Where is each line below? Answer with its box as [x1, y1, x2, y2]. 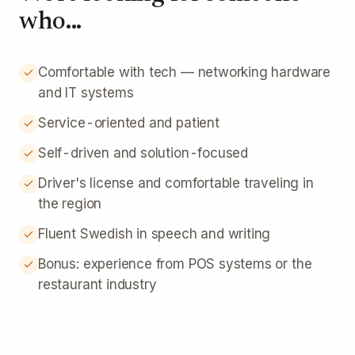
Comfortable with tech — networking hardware [38, 64, 330, 80]
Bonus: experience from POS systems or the [38, 256, 312, 272]
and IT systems [38, 85, 134, 101]
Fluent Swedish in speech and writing [38, 226, 271, 242]
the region [38, 196, 102, 212]
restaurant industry [38, 277, 157, 292]
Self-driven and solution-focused [38, 145, 249, 161]
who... [19, 10, 82, 35]
